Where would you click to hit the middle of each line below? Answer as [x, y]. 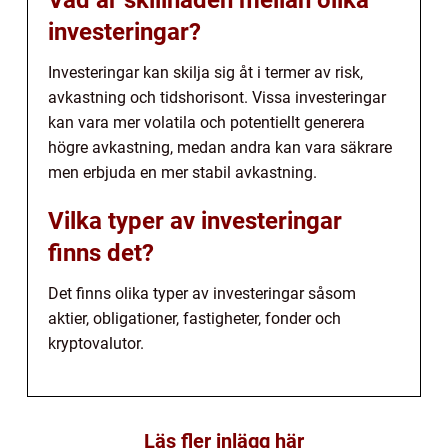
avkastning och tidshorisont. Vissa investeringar [217, 98]
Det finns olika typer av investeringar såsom [202, 294]
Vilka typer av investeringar [195, 221]
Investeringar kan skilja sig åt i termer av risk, [205, 73]
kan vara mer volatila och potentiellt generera [206, 123]
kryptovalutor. [96, 344]
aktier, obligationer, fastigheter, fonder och [194, 319]
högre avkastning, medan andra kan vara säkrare [220, 148]
